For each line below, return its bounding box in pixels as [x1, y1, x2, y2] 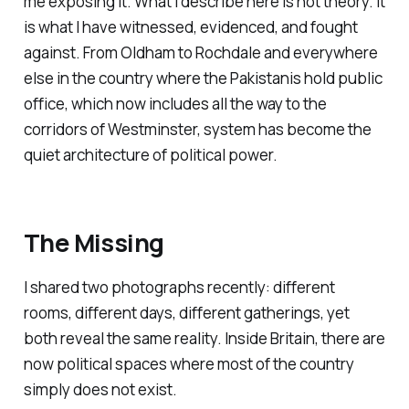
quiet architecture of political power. [23, 144, 278, 166]
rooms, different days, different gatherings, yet [23, 301, 350, 323]
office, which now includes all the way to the [23, 93, 327, 115]
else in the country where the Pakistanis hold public [23, 68, 383, 89]
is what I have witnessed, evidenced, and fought [23, 16, 358, 38]
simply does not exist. [23, 378, 177, 400]
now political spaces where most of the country [23, 352, 354, 374]
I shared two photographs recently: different [23, 276, 335, 298]
